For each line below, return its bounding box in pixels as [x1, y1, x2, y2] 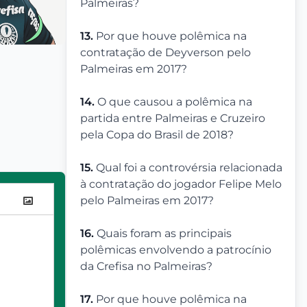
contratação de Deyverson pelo [80, 46, 251, 59]
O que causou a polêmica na [97, 95, 252, 108]
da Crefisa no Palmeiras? [80, 260, 212, 273]
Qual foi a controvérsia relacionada [96, 161, 282, 174]
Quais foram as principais [97, 227, 232, 240]
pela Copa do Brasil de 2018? [80, 128, 234, 141]
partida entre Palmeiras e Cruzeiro [80, 112, 265, 125]
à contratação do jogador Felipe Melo [80, 177, 282, 191]
